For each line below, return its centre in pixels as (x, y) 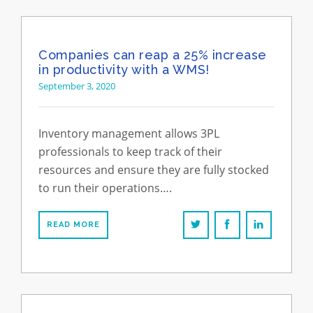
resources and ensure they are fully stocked (154, 170)
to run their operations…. (105, 188)
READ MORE (73, 225)
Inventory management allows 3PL (129, 133)
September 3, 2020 (77, 86)
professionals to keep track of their (130, 152)
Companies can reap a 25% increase (153, 55)
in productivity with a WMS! (124, 70)
